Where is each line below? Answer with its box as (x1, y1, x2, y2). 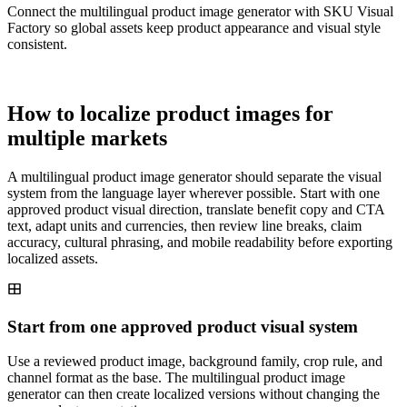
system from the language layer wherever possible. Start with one (7, 184, 380, 201)
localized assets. (7, 250, 98, 266)
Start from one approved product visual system (7, 316, 358, 336)
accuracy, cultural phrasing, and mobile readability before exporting (7, 233, 392, 250)
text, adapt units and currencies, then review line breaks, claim (7, 217, 362, 233)
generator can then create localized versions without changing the (7, 386, 380, 402)
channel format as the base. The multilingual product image (7, 370, 345, 386)
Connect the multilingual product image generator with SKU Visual (7, 4, 393, 20)
